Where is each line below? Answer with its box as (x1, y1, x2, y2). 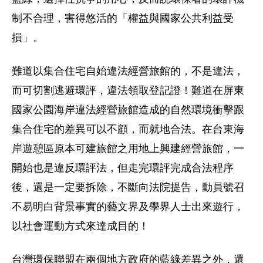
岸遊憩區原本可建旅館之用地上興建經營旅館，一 (12, 143, 244, 154)
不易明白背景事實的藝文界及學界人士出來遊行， (12, 201, 244, 213)
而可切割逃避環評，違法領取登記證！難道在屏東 (12, 85, 244, 96)
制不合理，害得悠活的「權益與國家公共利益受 (12, 12, 234, 24)
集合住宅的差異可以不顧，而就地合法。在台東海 (12, 123, 244, 135)
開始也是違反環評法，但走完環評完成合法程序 (12, 162, 234, 174)
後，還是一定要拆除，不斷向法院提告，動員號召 (12, 181, 244, 193)
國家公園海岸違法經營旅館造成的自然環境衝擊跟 (12, 104, 244, 116)
